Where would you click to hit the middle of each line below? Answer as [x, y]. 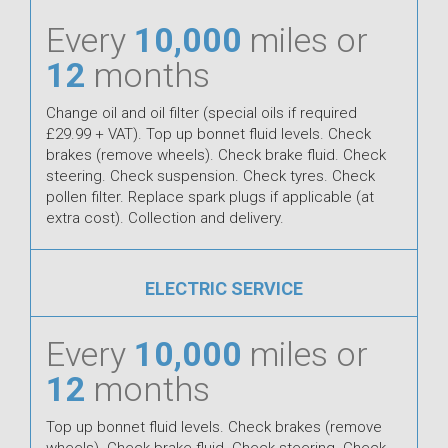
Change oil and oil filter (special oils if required [201, 112]
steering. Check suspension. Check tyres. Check [210, 175]
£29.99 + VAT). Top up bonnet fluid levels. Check [208, 133]
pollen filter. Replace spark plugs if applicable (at [210, 196]
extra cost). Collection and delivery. [165, 217]
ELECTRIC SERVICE [224, 288]
